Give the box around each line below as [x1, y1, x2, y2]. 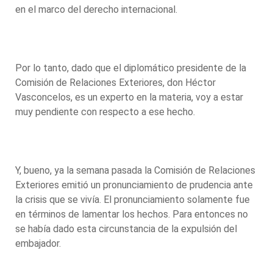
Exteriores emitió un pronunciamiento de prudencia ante [15, 179, 253, 191]
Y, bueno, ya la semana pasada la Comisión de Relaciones [15, 164, 255, 176]
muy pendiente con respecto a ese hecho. [15, 105, 197, 118]
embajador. [15, 237, 63, 249]
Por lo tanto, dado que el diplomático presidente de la [15, 62, 246, 74]
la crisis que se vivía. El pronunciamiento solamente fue [15, 193, 250, 205]
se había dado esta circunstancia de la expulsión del [15, 222, 237, 235]
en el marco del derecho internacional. [15, 3, 180, 15]
